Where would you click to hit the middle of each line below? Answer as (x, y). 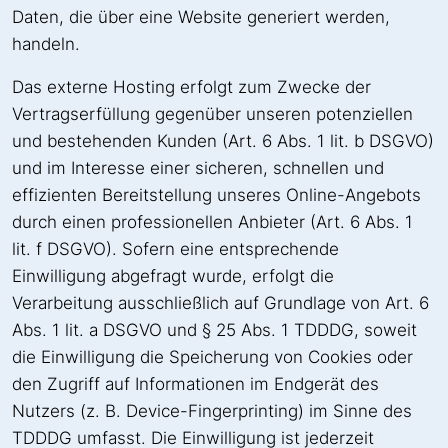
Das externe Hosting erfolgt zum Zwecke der (191, 87)
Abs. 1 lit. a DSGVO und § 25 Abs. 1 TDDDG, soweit (214, 330)
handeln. (46, 44)
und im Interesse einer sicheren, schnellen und (198, 168)
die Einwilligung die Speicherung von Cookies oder (212, 357)
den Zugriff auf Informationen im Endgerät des (195, 384)
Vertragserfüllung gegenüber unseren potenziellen (212, 114)
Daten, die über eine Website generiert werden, (201, 17)
